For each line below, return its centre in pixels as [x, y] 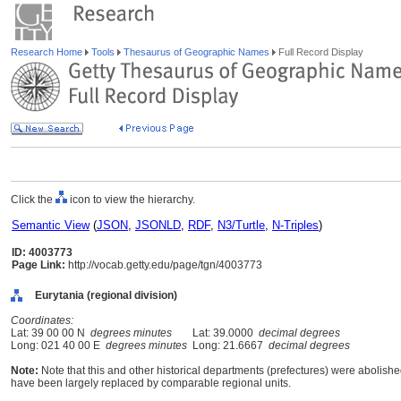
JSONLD [158, 225]
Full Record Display [320, 52]
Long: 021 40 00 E [58, 346]
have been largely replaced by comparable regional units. [151, 383]
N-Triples [295, 225]
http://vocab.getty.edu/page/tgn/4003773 [164, 265]
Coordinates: [42, 320]
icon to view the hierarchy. [131, 200]
